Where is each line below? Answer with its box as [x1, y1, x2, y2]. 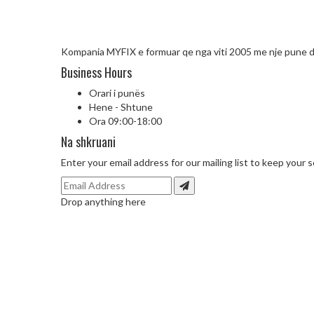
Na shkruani [61, 132, 116, 151]
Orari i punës [89, 87, 145, 99]
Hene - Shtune [89, 101, 153, 113]
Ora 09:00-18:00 [89, 115, 162, 127]
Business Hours [61, 63, 132, 81]
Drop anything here [61, 196, 146, 207]
